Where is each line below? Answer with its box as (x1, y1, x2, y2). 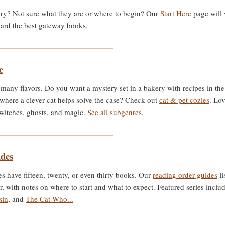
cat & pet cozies (159, 95, 209, 105)
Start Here (160, 8, 191, 18)
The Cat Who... (26, 194, 73, 204)
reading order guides (153, 170, 217, 180)
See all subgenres (87, 107, 142, 117)
